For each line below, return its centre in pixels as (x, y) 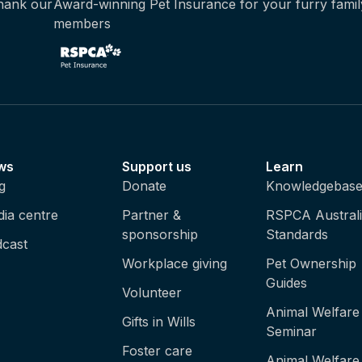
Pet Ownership (311, 263)
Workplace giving (174, 263)
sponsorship (160, 234)
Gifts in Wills (158, 322)
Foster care (157, 351)
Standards (297, 234)
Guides (287, 283)
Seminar (292, 331)
